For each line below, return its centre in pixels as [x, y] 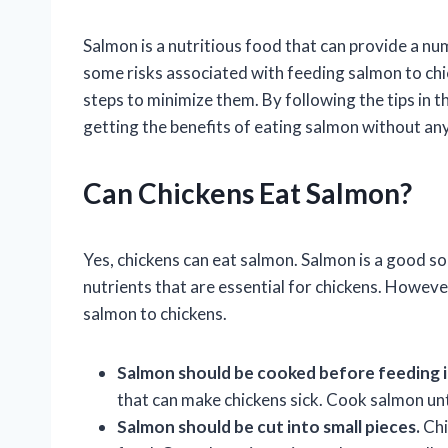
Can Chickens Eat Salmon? [247, 193]
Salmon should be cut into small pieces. [268, 427]
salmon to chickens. [155, 314]
